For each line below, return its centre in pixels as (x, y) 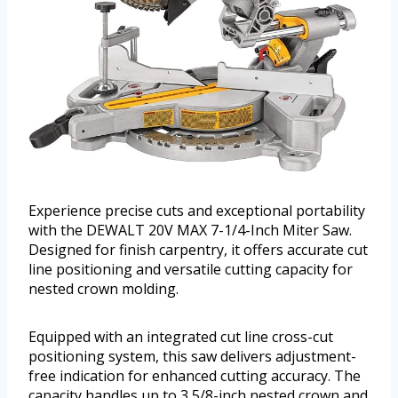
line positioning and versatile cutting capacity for (191, 270)
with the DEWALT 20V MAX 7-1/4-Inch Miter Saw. (190, 231)
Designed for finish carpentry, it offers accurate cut (198, 250)
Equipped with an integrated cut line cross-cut (181, 337)
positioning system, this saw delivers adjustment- (192, 357)
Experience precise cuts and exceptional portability (197, 211)
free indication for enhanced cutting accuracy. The (195, 376)
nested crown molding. (103, 289)
